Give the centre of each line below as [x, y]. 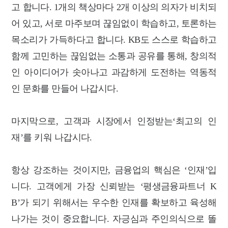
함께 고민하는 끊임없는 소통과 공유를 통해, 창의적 [114, 56]
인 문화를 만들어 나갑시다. [65, 88]
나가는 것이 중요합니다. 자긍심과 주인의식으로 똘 [114, 219]
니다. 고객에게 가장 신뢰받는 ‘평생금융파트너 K [114, 186]
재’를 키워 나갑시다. [52, 137]
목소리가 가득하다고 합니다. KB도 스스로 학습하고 [114, 39]
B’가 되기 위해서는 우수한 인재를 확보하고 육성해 [114, 202]
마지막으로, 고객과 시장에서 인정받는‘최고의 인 [114, 121]
